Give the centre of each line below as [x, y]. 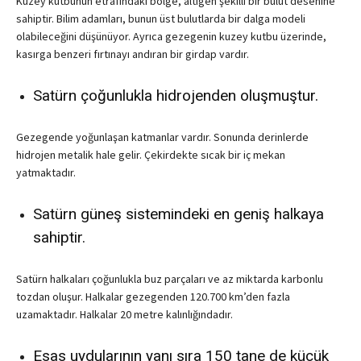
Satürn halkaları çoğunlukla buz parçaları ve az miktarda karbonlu [170, 279]
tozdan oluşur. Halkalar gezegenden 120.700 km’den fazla [153, 297]
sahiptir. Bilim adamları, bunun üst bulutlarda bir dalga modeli [161, 19]
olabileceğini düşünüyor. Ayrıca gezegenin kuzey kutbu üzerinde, [171, 37]
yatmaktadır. [46, 173]
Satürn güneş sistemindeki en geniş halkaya [178, 214]
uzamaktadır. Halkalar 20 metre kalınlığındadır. [124, 315]
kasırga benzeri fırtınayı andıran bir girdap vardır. [133, 54]
